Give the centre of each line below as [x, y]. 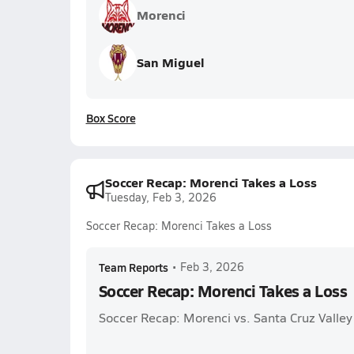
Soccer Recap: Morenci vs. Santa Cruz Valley [225, 317]
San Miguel [170, 62]
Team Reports [133, 267]
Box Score [111, 118]
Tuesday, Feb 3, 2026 [160, 197]
